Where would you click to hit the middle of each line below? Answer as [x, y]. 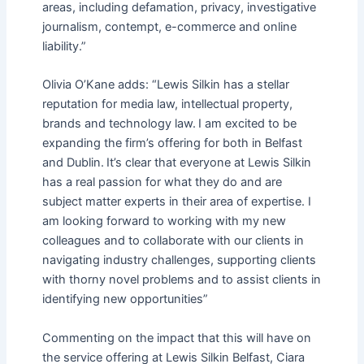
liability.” [64, 47]
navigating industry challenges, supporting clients [179, 260]
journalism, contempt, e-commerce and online [169, 27]
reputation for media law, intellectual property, [167, 104]
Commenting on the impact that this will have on [176, 338]
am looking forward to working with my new [164, 221]
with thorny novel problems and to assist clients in [181, 280]
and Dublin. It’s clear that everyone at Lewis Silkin [176, 163]
